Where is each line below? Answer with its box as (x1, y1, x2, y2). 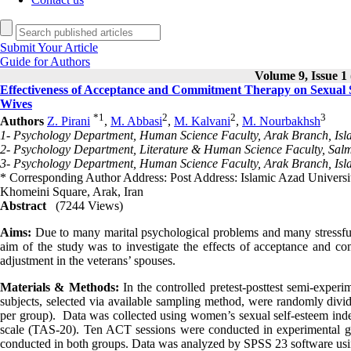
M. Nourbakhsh (242, 114, 320, 128)
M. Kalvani (174, 114, 230, 128)
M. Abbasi (110, 114, 162, 128)
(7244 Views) (56, 199, 123, 213)
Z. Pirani (47, 114, 90, 128)
